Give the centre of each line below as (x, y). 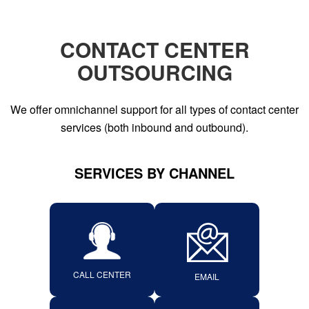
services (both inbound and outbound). (154, 127)
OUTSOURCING (154, 72)
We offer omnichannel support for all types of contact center (154, 109)
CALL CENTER (102, 274)
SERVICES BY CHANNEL (154, 173)
